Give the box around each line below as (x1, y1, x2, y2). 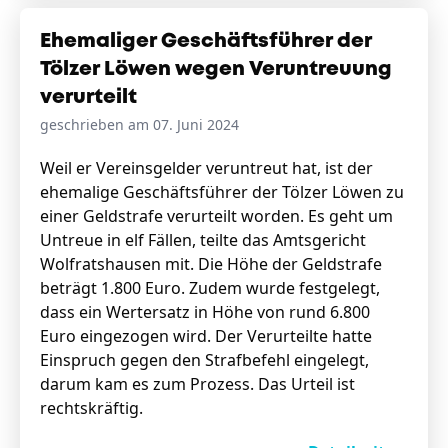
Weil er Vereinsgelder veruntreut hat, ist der (40, 157, 373, 179)
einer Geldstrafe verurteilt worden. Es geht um (40, 205, 393, 227)
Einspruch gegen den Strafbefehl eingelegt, (40, 349, 369, 371)
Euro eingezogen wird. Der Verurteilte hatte (40, 325, 372, 347)
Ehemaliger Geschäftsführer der (40, 32, 372, 51)
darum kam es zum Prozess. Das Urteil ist (40, 373, 355, 395)
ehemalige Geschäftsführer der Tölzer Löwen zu (40, 181, 404, 203)
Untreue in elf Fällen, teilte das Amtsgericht (40, 229, 366, 251)
